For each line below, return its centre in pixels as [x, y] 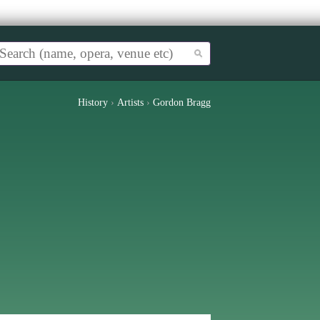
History [93, 102]
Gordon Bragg [182, 102]
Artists [130, 102]
